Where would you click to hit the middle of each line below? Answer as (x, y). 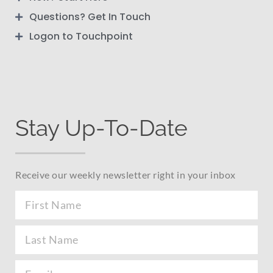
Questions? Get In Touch (90, 16)
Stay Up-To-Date (101, 128)
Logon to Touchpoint (81, 36)
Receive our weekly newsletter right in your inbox (126, 174)
